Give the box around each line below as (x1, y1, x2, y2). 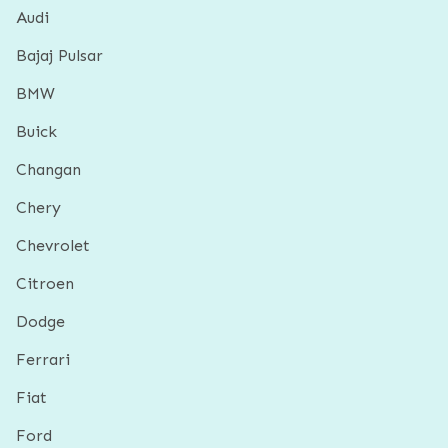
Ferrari (16, 350, 70, 369)
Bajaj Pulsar (16, 46, 103, 65)
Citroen (16, 274, 74, 293)
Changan (16, 160, 81, 179)
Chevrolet (16, 236, 90, 255)
